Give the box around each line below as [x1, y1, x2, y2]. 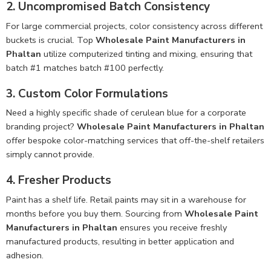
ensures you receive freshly [117, 221, 227, 233]
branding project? [6, 120, 77, 133]
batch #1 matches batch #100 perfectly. [6, 61, 164, 74]
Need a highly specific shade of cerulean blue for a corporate [6, 106, 246, 119]
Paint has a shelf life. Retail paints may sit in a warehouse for [6, 193, 246, 206]
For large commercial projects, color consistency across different [6, 19, 263, 32]
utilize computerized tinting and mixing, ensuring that [41, 47, 252, 60]
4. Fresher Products [6, 172, 111, 189]
